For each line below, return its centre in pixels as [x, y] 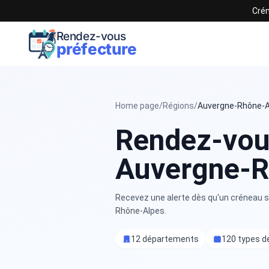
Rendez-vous [91, 36]
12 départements [165, 239]
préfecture [96, 49]
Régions [178, 106]
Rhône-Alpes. [141, 211]
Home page [137, 106]
